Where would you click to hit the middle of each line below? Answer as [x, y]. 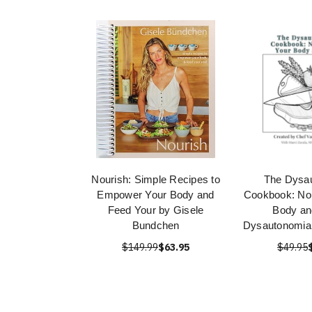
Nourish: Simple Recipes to [156, 179]
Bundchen [156, 225]
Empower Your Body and [156, 195]
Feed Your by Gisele [156, 210]
